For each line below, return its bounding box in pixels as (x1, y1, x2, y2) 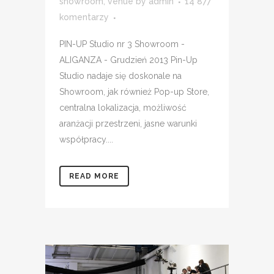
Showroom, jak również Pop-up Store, (59, 87, 209, 97)
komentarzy (59, 12, 109, 23)
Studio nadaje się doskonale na (59, 71, 182, 81)
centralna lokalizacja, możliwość (59, 103, 187, 113)
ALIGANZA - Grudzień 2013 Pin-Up (59, 55, 198, 65)
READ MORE (69, 172, 119, 181)
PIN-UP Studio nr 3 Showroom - (59, 39, 185, 50)
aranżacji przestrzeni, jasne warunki (59, 119, 197, 129)
